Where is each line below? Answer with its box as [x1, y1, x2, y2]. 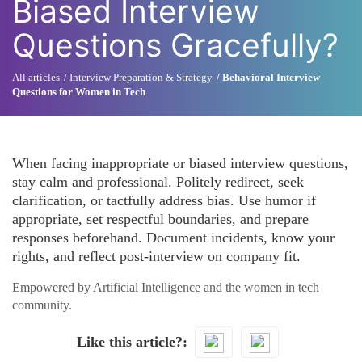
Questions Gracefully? [12, 26, 339, 64]
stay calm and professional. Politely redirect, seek [12, 174, 304, 190]
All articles [12, 71, 60, 83]
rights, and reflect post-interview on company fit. [12, 248, 301, 264]
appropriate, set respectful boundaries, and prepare [12, 211, 309, 227]
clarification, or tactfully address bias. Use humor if [12, 192, 316, 208]
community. [12, 298, 72, 312]
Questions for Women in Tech [12, 86, 145, 98]
